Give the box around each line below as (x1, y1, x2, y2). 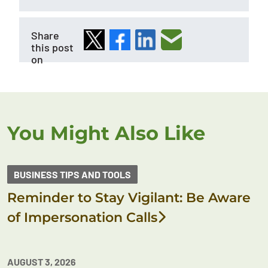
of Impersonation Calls (7, 209, 157, 226)
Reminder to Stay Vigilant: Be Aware (7, 190, 251, 206)
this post (31, 41, 74, 54)
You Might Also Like (7, 121, 205, 145)
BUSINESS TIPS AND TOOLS (14, 169, 131, 180)
